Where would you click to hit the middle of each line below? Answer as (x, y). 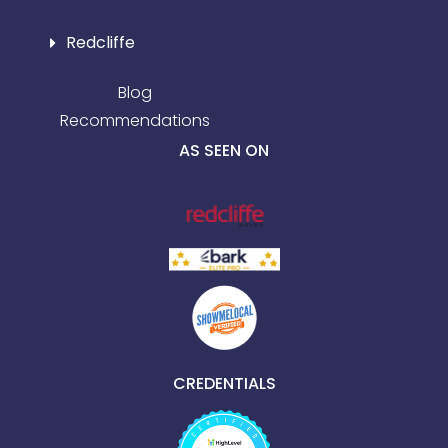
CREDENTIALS (224, 384)
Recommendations (135, 121)
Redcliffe (100, 43)
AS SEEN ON (224, 151)
